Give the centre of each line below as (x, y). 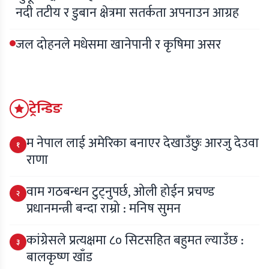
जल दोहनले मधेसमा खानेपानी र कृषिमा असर (118, 45)
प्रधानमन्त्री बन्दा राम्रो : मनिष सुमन (104, 209)
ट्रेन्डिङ (46, 109)
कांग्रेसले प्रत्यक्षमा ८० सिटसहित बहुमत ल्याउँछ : (135, 241)
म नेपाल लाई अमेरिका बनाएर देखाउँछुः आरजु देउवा (143, 144)
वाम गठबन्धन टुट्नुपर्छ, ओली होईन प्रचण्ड (121, 192)
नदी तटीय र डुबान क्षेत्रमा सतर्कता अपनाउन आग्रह (127, 13)
